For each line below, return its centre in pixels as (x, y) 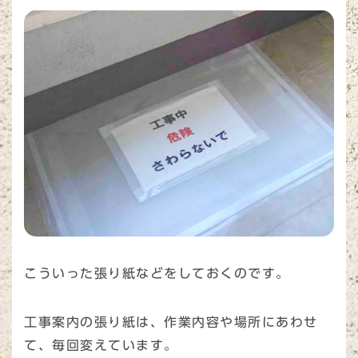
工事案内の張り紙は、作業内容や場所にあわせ (171, 322)
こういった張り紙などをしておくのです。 (157, 273)
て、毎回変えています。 (101, 345)
